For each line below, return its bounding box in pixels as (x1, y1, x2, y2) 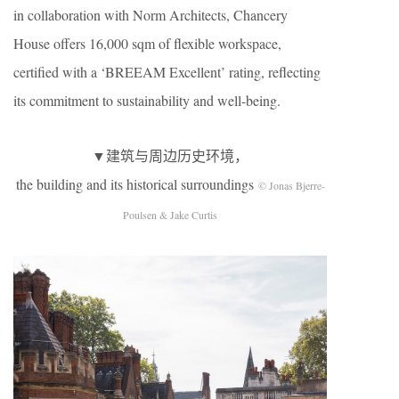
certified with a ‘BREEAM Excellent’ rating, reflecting (13, 62, 321, 81)
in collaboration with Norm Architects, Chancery (13, 5, 288, 24)
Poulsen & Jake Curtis (123, 208, 217, 222)
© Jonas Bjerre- (257, 178, 325, 192)
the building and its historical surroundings (15, 175, 258, 193)
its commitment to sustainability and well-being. (13, 91, 281, 110)
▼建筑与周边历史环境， (92, 146, 248, 165)
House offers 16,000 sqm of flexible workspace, (13, 34, 281, 53)
